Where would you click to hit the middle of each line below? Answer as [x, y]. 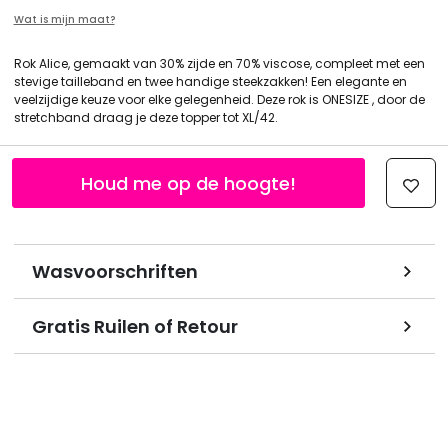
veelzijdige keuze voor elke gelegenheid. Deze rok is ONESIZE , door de [219, 99]
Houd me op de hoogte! [189, 183]
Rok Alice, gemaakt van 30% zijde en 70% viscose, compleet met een [219, 63]
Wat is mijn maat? [64, 19]
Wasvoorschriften [114, 272]
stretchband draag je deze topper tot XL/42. [145, 117]
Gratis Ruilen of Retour [134, 326]
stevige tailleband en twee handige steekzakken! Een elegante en [210, 81]
